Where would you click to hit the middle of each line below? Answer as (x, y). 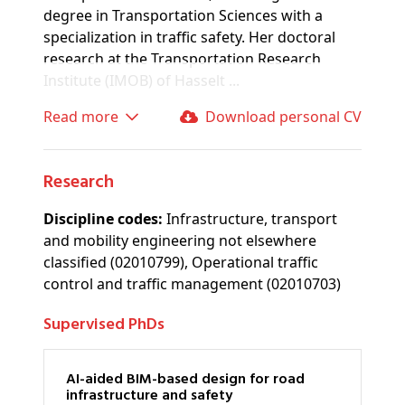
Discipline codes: (103, 219)
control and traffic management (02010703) (192, 284)
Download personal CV (289, 117)
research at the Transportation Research (182, 59)
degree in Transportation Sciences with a (183, 16)
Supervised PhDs (108, 325)
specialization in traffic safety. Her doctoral (189, 38)
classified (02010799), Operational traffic (181, 263)
